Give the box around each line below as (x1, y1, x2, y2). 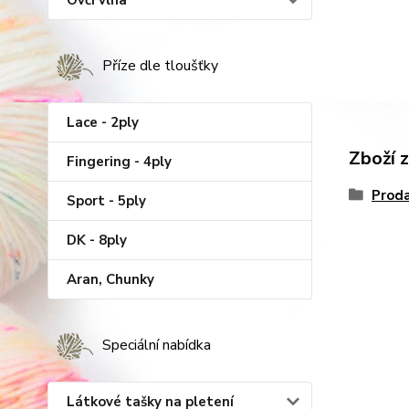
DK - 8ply (67, 231, 127, 249)
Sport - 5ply (67, 192, 146, 210)
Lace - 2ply (67, 113, 139, 131)
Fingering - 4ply (67, 152, 172, 171)
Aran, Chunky (67, 270, 154, 288)
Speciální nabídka (102, 335, 211, 355)
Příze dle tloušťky (102, 56, 218, 76)
